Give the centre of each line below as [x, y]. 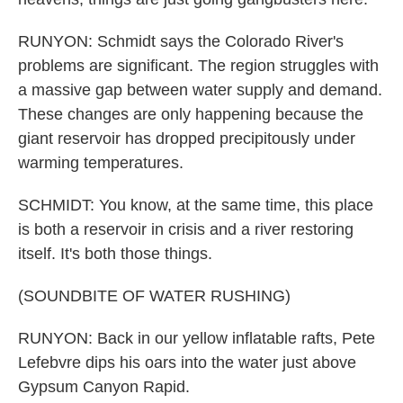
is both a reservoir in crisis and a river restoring [186, 229]
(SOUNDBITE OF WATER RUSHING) [154, 296]
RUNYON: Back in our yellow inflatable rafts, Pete [197, 338]
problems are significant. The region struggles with [198, 66]
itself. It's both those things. [115, 254]
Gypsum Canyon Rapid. [104, 387]
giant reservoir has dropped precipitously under [187, 139]
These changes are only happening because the [191, 114]
